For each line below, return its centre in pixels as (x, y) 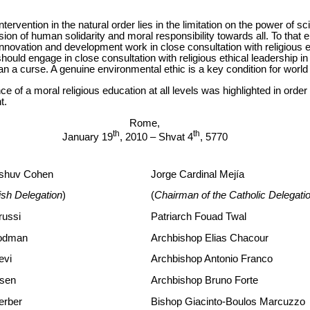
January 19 (87, 137)
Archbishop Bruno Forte (204, 281)
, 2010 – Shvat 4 (156, 137)
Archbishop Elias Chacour (210, 238)
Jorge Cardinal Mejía (198, 174)
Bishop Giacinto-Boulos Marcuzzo (228, 301)
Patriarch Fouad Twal (199, 217)
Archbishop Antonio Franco (212, 259)
